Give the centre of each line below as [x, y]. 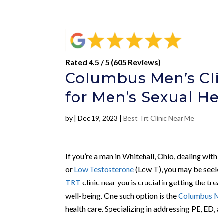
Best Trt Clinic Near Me [159, 118]
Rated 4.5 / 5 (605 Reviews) [113, 62]
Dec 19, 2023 [98, 118]
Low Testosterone [104, 169]
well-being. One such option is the [122, 195]
